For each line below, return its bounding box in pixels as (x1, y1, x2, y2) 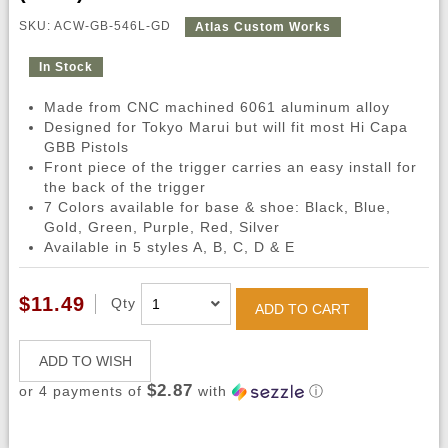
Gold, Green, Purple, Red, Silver (43, 219, 280, 236)
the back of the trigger (43, 179, 206, 196)
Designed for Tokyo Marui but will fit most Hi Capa (43, 119, 408, 136)
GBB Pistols (43, 139, 129, 156)
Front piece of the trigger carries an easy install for (43, 159, 417, 176)
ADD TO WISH (38, 353, 132, 370)
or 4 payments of (18, 383, 147, 400)
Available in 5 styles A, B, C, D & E (43, 239, 295, 256)
